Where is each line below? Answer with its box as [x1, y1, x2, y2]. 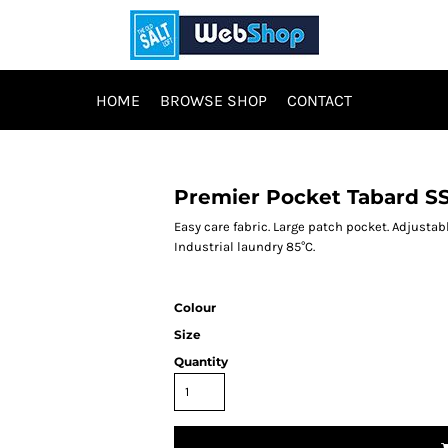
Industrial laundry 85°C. [174, 239, 315, 254]
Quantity [174, 354, 228, 369]
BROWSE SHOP [160, 91, 267, 111]
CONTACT [287, 91, 352, 111]
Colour [174, 300, 216, 315]
